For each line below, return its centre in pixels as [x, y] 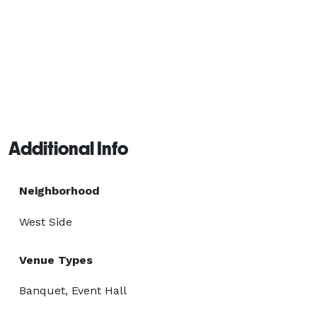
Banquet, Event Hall [73, 290]
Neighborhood [59, 190]
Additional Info [68, 148]
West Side [46, 221]
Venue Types [56, 260]
